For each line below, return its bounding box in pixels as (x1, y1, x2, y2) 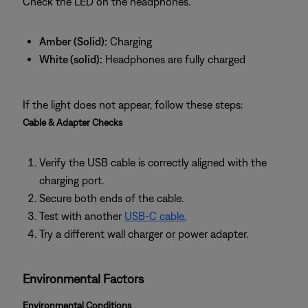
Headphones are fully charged (102, 53, 245, 65)
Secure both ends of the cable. (39, 192, 184, 204)
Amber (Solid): (39, 35, 107, 47)
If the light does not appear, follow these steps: (23, 98, 243, 111)
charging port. (39, 174, 104, 186)
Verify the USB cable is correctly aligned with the (39, 156, 267, 168)
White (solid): (39, 53, 102, 65)
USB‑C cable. (124, 210, 186, 222)
